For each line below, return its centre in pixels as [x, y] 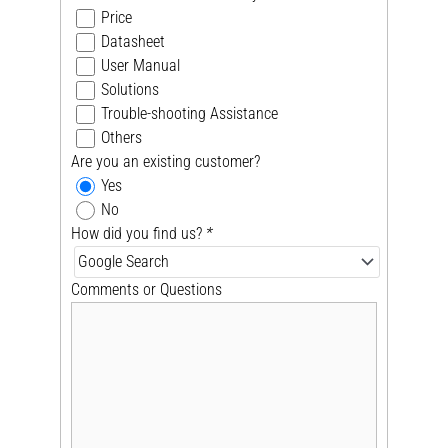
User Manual [141, 65]
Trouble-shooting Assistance [190, 113]
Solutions [130, 89]
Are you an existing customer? [166, 161]
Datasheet [133, 41]
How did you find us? [139, 233]
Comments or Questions [147, 289]
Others [122, 137]
